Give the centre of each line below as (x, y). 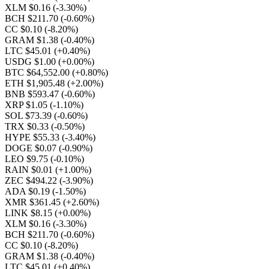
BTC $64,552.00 (38, 72)
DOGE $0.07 (32, 148)
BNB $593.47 (33, 94)
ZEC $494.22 (32, 180)
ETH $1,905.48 (36, 83)
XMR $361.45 (34, 202)
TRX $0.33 (28, 126)
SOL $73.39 (29, 116)
